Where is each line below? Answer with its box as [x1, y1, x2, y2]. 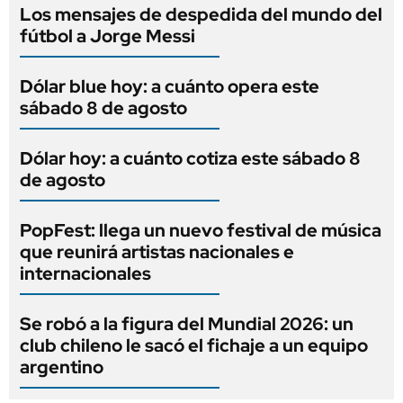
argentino [20, 354, 103, 379]
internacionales [20, 261, 151, 285]
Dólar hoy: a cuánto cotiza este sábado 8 [20, 146, 361, 170]
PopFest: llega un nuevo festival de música [20, 218, 381, 242]
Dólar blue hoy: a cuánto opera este [20, 74, 319, 98]
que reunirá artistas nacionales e [20, 239, 294, 264]
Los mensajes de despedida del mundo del [20, 2, 382, 26]
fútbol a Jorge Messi [20, 23, 195, 48]
